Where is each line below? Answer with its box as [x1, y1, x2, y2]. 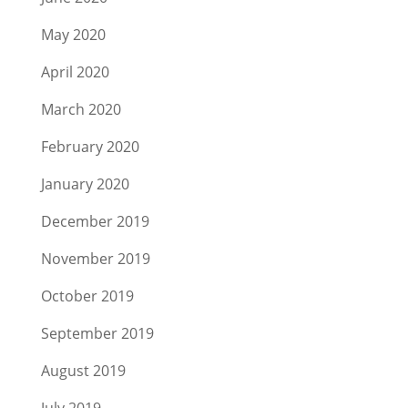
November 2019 [40, 249, 150, 269]
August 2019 [40, 361, 126, 381]
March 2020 [40, 99, 121, 119]
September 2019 [40, 323, 154, 343]
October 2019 [40, 286, 134, 306]
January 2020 [40, 174, 129, 194]
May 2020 [40, 25, 106, 45]
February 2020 [40, 137, 139, 157]
